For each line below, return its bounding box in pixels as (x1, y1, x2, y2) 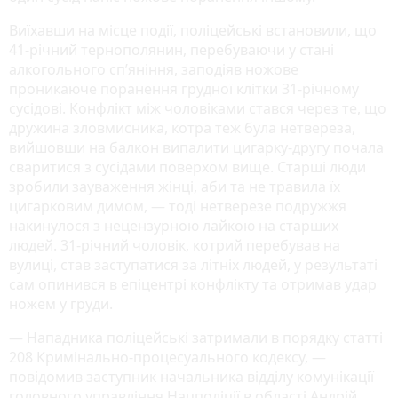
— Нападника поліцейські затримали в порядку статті (9, 328, 383, 348)
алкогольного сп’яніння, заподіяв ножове (9, 60, 298, 80)
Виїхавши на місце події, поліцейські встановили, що (9, 20, 377, 41)
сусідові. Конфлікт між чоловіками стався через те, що (9, 99, 386, 119)
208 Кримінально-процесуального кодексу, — (9, 347, 326, 368)
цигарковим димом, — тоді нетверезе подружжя (9, 196, 346, 217)
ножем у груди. (9, 294, 113, 314)
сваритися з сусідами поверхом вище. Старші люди (9, 157, 366, 178)
